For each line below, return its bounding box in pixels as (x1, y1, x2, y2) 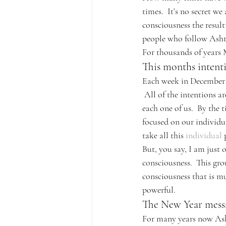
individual (186, 130, 222, 141)
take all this (142, 130, 186, 141)
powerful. (142, 184, 176, 195)
